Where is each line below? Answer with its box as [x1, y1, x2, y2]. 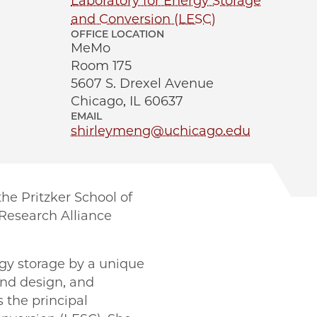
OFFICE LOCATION [71, 28, 164, 40]
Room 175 [71, 58, 132, 74]
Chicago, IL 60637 [71, 93, 183, 109]
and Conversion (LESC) [71, 11, 216, 27]
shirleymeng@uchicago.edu [71, 123, 250, 139]
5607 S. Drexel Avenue [71, 76, 214, 91]
